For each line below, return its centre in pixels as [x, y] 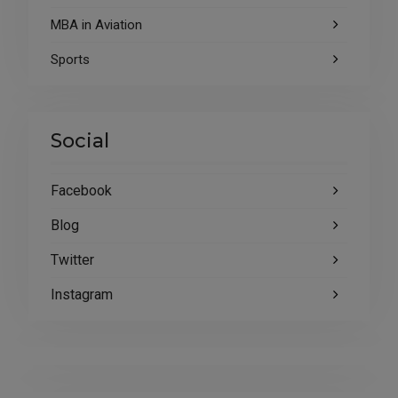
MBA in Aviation [96, 25]
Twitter [72, 260]
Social [80, 141]
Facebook [81, 191]
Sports [70, 60]
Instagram [81, 295]
